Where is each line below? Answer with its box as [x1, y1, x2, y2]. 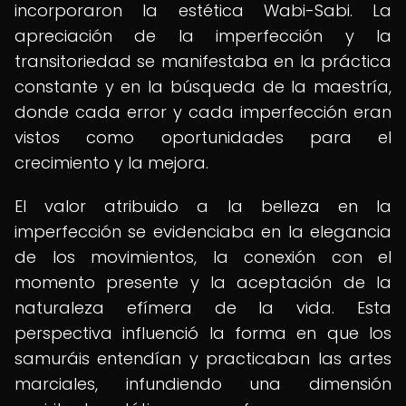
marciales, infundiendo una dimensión [14, 372, 391, 395]
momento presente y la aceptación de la [14, 271, 391, 294]
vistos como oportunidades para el [14, 126, 391, 149]
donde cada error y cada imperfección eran [14, 101, 391, 123]
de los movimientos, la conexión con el [14, 246, 391, 268]
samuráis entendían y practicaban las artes [14, 347, 391, 370]
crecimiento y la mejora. [14, 151, 208, 174]
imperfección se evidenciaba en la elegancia [14, 220, 391, 243]
